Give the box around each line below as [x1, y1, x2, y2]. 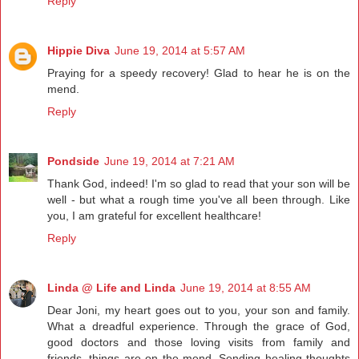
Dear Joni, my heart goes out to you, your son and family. [47, 304, 350, 317]
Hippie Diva [47, 44, 110, 58]
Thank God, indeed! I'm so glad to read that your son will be [47, 177, 350, 191]
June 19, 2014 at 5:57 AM [115, 44, 245, 58]
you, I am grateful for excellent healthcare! [47, 209, 261, 223]
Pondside [47, 155, 99, 168]
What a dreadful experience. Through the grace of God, [47, 320, 350, 333]
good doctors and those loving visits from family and [47, 336, 350, 349]
